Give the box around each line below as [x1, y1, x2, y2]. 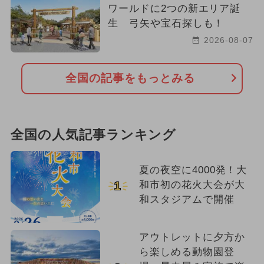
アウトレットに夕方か [138, 231, 245, 243]
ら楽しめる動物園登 [138, 246, 235, 258]
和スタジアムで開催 [138, 193, 235, 205]
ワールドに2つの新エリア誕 [107, 2, 241, 14]
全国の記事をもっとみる [65, 72, 195, 85]
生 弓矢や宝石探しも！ [107, 17, 225, 29]
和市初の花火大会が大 [138, 179, 245, 190]
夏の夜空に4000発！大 [138, 164, 247, 176]
